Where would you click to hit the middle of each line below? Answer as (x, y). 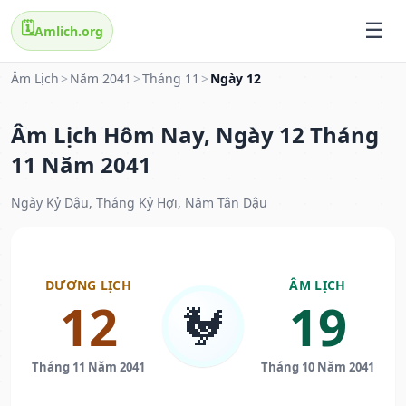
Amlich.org (69, 31)
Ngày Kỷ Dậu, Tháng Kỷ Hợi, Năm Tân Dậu (139, 203)
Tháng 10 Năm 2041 (318, 367)
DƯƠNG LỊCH (88, 285)
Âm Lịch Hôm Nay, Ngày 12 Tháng (195, 135)
